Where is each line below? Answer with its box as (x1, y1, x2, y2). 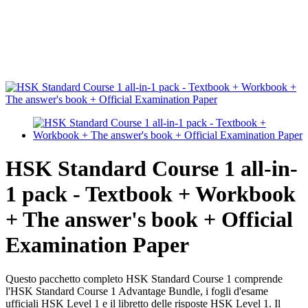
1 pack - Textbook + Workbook (5, 181, 296, 207)
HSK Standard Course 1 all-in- (5, 156, 298, 181)
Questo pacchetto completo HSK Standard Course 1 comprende (5, 272, 283, 285)
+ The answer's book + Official (5, 207, 293, 232)
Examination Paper (5, 232, 189, 258)
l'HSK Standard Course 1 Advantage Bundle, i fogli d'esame (5, 285, 268, 297)
